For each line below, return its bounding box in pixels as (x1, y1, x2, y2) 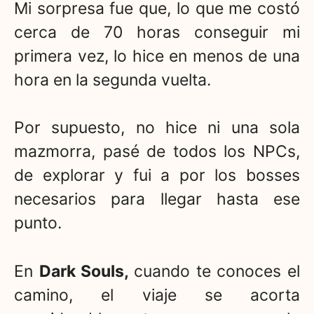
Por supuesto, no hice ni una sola (14, 118, 300, 138)
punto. (14, 213, 62, 233)
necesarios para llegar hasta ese (14, 189, 300, 210)
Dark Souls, (39, 261, 135, 281)
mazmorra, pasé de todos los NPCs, (14, 142, 300, 162)
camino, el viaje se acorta (14, 285, 300, 305)
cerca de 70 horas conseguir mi (14, 22, 300, 42)
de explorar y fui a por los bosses (14, 165, 300, 186)
